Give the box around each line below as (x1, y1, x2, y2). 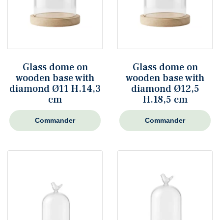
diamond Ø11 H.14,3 (9, 82, 101, 96)
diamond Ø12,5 (131, 82, 199, 96)
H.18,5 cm (142, 93, 188, 107)
